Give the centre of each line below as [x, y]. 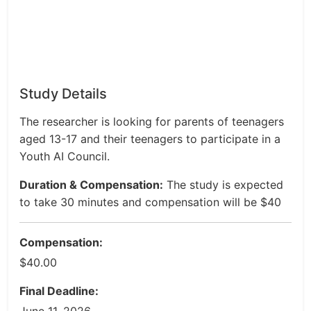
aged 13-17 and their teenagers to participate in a [150, 139]
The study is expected [223, 185]
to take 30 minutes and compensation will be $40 [150, 202]
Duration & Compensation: [91, 185]
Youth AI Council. [65, 156]
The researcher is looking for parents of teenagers [152, 121]
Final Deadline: [59, 291]
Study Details [63, 94]
